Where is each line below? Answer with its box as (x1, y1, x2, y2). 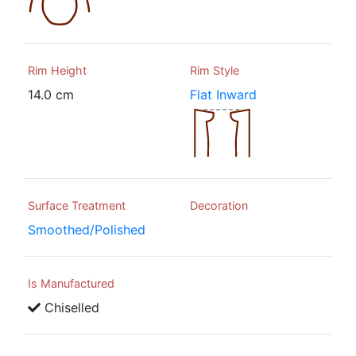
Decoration (190, 199, 248, 213)
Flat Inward (190, 87, 257, 103)
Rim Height (28, 64, 87, 78)
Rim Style (190, 64, 239, 78)
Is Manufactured (28, 277, 114, 291)
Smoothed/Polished (28, 222, 145, 238)
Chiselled (41, 300, 99, 316)
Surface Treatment (28, 199, 126, 213)
